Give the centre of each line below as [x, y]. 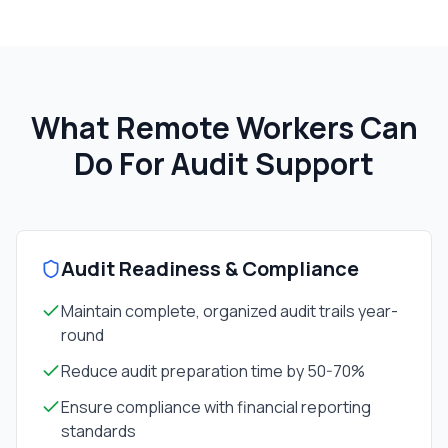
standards [98, 431]
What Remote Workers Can [224, 127]
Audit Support [272, 163]
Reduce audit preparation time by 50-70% [213, 371]
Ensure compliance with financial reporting [216, 407]
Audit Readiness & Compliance [210, 268]
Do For [122, 163]
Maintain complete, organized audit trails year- [229, 311]
